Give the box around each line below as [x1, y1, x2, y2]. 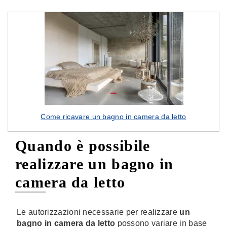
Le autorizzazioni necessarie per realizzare [17, 208, 180, 216]
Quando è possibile [15, 137, 150, 154]
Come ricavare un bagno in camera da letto [41, 112, 186, 121]
